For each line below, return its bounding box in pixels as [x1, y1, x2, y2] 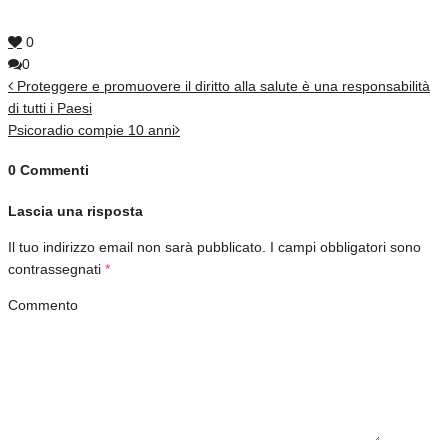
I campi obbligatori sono [270, 239, 421, 256]
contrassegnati [8, 261, 105, 278]
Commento [8, 297, 78, 314]
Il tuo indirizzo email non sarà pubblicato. [8, 239, 266, 256]
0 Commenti [8, 162, 89, 179]
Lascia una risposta [8, 203, 143, 220]
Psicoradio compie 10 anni [8, 121, 175, 138]
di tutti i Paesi [8, 99, 92, 116]
